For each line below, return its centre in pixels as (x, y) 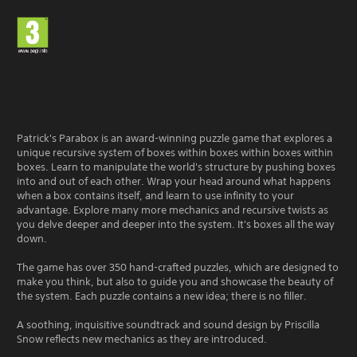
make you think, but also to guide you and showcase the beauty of (175, 282)
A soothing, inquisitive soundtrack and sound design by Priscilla (168, 325)
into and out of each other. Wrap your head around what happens (174, 181)
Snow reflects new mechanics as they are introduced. (142, 339)
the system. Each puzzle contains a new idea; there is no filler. (162, 296)
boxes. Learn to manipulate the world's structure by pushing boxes (176, 167)
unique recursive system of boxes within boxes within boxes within (175, 153)
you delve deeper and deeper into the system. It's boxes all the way (176, 224)
